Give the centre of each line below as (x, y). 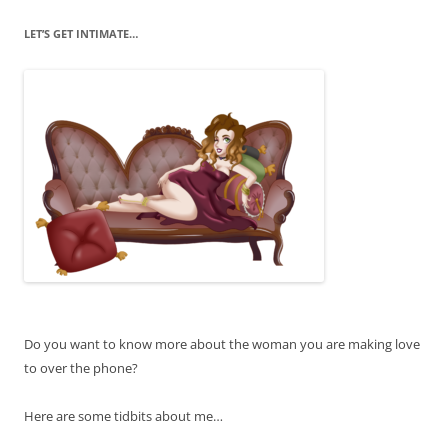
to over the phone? (81, 367)
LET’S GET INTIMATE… (81, 33)
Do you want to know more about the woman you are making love (222, 343)
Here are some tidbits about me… (123, 415)
